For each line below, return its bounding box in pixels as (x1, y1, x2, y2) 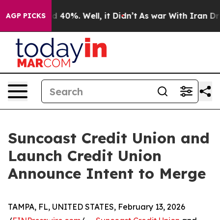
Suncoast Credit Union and (8, 129, 210, 147)
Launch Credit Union (8, 146, 162, 165)
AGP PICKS (6, 11, 46, 20)
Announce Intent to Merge (8, 164, 206, 183)
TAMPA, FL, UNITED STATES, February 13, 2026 (8, 202, 185, 212)
